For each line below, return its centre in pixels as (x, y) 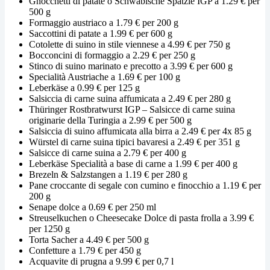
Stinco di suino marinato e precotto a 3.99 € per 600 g (131, 66)
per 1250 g (49, 228)
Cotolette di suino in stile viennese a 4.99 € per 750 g (130, 44)
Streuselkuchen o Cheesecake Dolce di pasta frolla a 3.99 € (141, 218)
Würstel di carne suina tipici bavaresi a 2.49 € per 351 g (134, 142)
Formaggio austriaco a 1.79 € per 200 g (104, 22)
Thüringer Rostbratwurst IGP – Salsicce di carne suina (132, 109)
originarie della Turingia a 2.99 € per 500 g (110, 120)
